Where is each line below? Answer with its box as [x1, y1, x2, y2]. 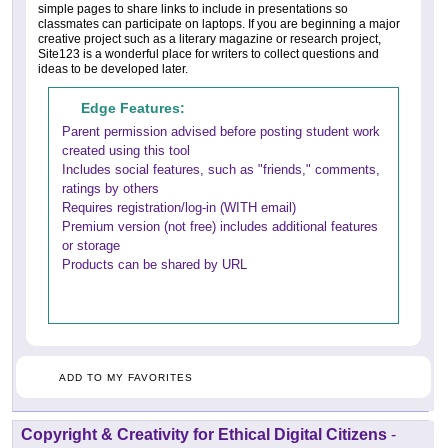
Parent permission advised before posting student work [62, 124, 380, 140]
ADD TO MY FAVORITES [59, 372, 193, 384]
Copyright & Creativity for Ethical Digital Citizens [21, 426, 387, 444]
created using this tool [62, 143, 190, 159]
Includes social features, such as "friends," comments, [62, 162, 380, 178]
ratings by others [62, 181, 159, 197]
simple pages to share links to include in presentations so [38, 2, 348, 17]
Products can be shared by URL [62, 257, 247, 273]
